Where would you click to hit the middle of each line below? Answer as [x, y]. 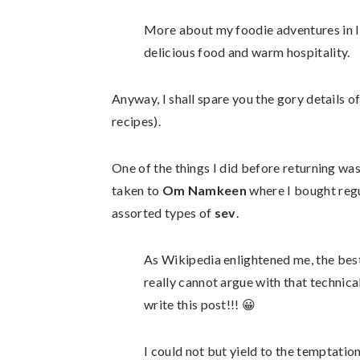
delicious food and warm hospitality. [247, 52]
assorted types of [163, 213]
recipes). [136, 121]
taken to [137, 190]
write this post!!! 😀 [200, 304]
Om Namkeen [205, 190]
